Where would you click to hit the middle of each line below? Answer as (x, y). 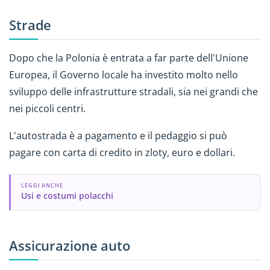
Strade (30, 25)
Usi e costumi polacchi (67, 196)
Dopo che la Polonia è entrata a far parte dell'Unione (129, 58)
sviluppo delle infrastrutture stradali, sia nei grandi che (133, 92)
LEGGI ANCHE (42, 186)
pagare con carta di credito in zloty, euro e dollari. (122, 152)
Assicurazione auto (70, 245)
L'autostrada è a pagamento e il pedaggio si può (118, 136)
